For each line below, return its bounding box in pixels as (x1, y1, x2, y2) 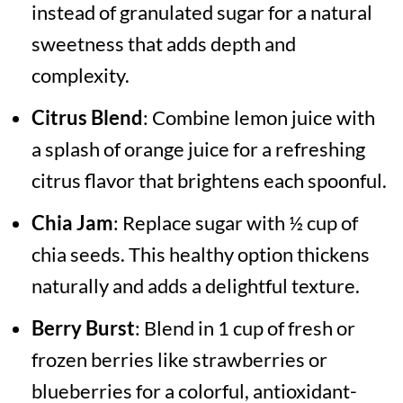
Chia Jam (31, 210, 113, 236)
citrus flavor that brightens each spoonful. (31, 168, 387, 193)
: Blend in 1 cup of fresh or (134, 316, 355, 341)
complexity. (31, 63, 130, 88)
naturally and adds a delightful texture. (31, 273, 360, 299)
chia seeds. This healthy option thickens (31, 242, 370, 267)
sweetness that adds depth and (31, 31, 296, 57)
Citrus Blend (31, 105, 143, 130)
